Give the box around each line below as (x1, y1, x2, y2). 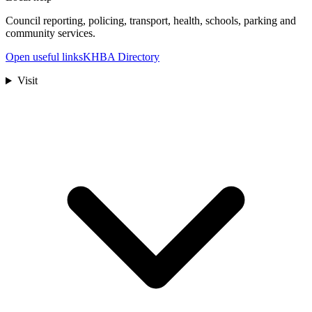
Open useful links (6, 51, 83, 63)
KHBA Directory (83, 51, 159, 63)
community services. (6, 27, 95, 40)
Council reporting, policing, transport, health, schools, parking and (6, 15, 296, 27)
